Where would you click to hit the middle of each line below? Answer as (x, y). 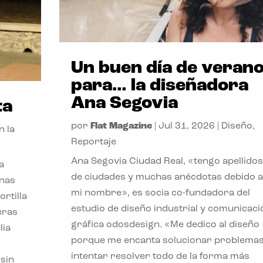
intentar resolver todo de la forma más (160, 256)
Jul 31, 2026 (186, 126)
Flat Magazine (121, 126)
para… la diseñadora (159, 86)
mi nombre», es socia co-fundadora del (160, 193)
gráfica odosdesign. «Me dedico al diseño (165, 225)
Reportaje (93, 142)
